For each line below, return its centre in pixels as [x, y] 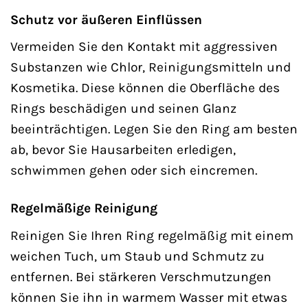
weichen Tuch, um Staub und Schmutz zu [137, 256]
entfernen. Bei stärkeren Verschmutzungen [141, 276]
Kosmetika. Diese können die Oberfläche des [145, 88]
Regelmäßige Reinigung [84, 208]
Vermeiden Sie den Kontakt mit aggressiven [144, 47]
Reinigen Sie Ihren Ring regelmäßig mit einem [152, 235]
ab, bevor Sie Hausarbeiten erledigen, [123, 150]
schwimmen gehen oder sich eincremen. [134, 170]
